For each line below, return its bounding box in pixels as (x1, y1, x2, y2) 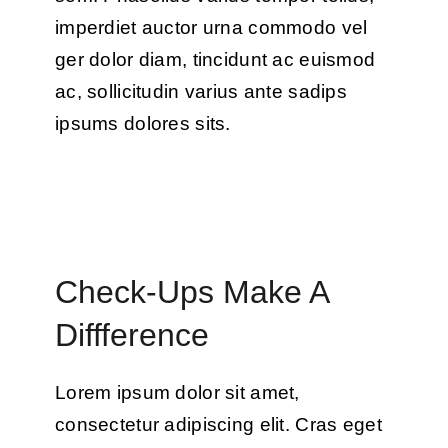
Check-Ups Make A (54, 273, 328, 310)
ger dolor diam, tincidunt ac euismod (54, 49, 376, 71)
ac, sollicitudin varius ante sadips (54, 81, 347, 103)
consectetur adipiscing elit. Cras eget (54, 413, 382, 435)
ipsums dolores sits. (54, 113, 231, 135)
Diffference (54, 316, 209, 353)
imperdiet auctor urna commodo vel (54, 17, 368, 39)
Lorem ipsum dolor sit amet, (54, 381, 300, 403)
